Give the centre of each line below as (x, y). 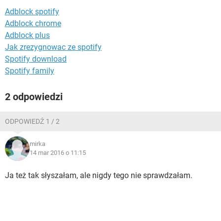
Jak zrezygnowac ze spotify (53, 47)
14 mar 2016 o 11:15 (58, 153)
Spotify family (30, 71)
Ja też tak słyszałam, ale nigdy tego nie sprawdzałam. (99, 175)
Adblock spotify (32, 12)
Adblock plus (27, 35)
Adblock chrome (33, 23)
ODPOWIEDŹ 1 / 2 (32, 121)
